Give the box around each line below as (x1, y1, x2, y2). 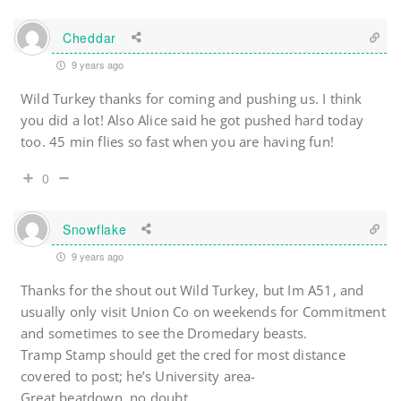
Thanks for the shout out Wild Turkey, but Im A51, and (21, 281, 364, 300)
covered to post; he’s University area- (21, 367, 256, 386)
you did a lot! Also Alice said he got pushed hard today (21, 111, 364, 130)
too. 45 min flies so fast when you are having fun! (21, 132, 335, 151)
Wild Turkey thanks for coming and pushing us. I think (21, 90, 363, 108)
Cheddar (63, 28, 116, 47)
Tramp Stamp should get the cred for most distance (21, 346, 346, 364)
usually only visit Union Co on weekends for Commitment (21, 303, 386, 321)
